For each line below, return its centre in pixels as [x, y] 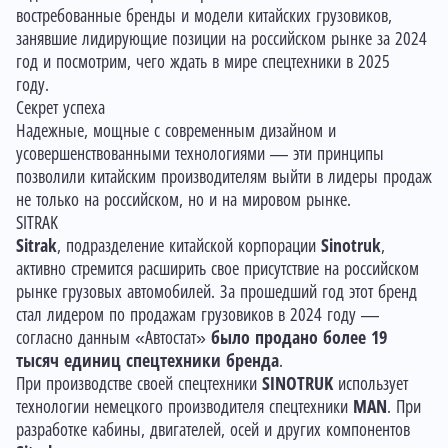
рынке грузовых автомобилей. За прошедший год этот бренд [216, 292]
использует [373, 384]
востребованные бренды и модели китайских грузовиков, [204, 16]
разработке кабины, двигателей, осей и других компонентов [213, 430]
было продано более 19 [299, 338]
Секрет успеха [60, 108]
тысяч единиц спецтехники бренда [147, 361]
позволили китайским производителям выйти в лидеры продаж [224, 177]
